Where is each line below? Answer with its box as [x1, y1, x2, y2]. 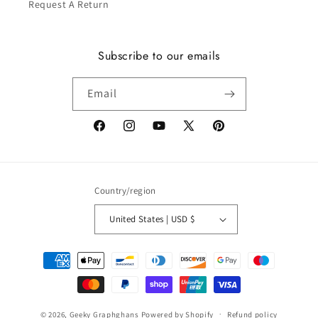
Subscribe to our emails [98, 47, 220, 64]
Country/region [94, 184, 156, 197]
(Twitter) [181, 144, 221, 158]
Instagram [121, 126, 169, 140]
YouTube [151, 126, 191, 140]
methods [24, 265, 66, 280]
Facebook [92, 126, 136, 140]
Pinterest [211, 126, 253, 140]
